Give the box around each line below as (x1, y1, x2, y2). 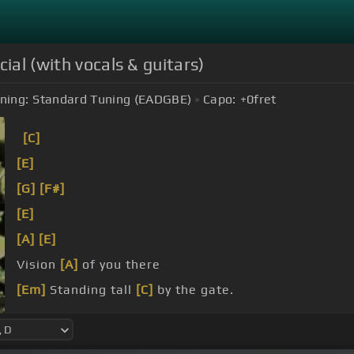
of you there (78, 257, 160, 273)
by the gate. (153, 282, 234, 298)
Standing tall (46, 282, 136, 298)
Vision (17, 257, 60, 273)
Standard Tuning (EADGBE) (32, 92, 192, 107)
